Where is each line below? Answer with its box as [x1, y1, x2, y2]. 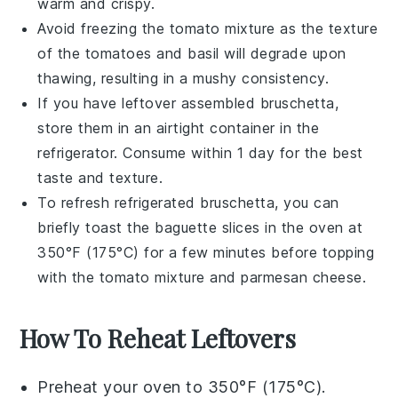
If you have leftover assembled [37, 93, 260, 112]
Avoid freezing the [37, 19, 170, 37]
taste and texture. [37, 168, 163, 187]
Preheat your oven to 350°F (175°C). [37, 377, 326, 396]
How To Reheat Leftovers [20, 321, 297, 354]
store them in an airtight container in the [37, 118, 320, 137]
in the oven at [259, 218, 363, 236]
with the [37, 267, 99, 286]
